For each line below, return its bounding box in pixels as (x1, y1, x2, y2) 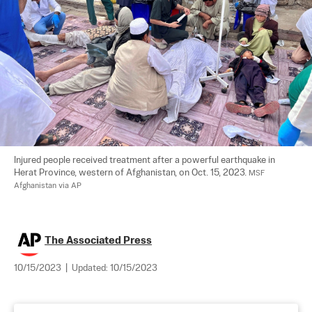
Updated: (72, 263, 110, 273)
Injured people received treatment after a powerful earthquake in (14, 155, 277, 165)
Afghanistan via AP (14, 181, 81, 190)
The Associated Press (45, 235, 152, 246)
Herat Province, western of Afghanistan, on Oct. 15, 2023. (14, 168, 249, 178)
